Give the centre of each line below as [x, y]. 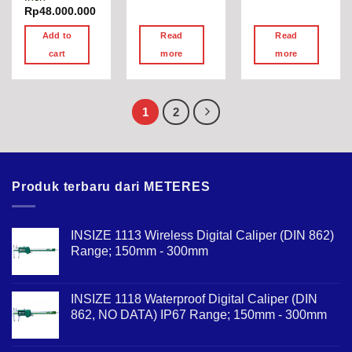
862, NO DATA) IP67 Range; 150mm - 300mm [199, 314]
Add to [57, 36]
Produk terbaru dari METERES [111, 187]
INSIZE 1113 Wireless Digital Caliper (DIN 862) [202, 235]
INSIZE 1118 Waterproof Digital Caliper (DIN [194, 299]
